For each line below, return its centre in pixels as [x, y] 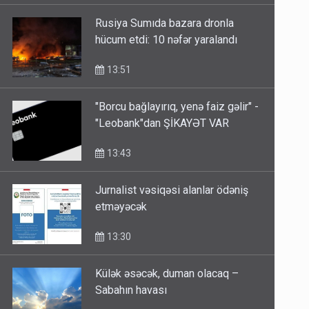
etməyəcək [121, 207]
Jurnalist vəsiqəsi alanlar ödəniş [172, 190]
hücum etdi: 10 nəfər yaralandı [167, 40]
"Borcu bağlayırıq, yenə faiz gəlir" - [177, 107]
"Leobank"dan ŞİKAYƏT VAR [162, 123]
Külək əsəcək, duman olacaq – [167, 274]
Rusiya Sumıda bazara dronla [165, 23]
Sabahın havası [131, 290]
